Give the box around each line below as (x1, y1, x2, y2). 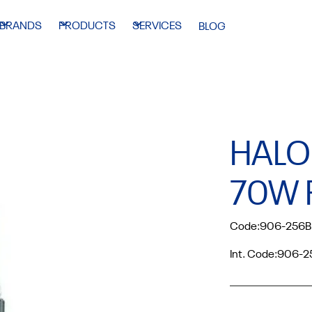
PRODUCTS (58, 21, 116, 32)
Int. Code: (229, 249, 277, 260)
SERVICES (132, 21, 182, 32)
